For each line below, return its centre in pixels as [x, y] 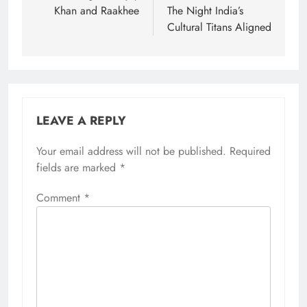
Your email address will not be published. [131, 151]
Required [250, 151]
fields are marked [78, 168]
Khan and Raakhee [97, 11]
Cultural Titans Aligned [219, 27]
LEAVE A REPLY [81, 121]
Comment [60, 198]
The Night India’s [205, 11]
